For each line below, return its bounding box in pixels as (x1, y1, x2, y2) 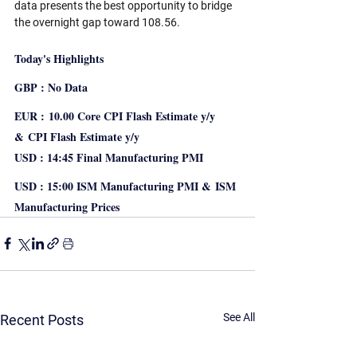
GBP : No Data (14, 78, 88, 96)
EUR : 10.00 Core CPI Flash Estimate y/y (14, 107, 218, 124)
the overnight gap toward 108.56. (14, 15, 180, 29)
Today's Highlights (14, 49, 104, 67)
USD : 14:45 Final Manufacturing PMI (14, 148, 207, 166)
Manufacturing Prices (14, 198, 124, 215)
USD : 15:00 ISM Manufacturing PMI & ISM (14, 177, 239, 194)
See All (223, 310, 255, 324)
